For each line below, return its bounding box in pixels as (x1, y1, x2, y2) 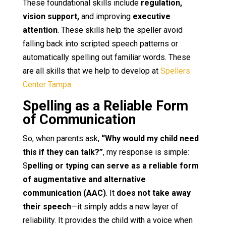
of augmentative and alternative (22, 174, 146, 184)
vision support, (22, 11, 81, 21)
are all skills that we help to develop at (22, 66, 160, 76)
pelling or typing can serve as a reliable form (27, 160, 199, 171)
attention (22, 25, 58, 35)
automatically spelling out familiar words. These (22, 52, 191, 62)
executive (130, 11, 171, 21)
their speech (22, 201, 71, 211)
